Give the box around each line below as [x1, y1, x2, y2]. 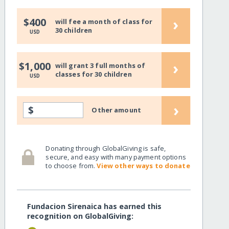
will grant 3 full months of [55, 60, 146, 70]
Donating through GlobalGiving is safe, [45, 143, 166, 153]
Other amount [91, 105, 141, 115]
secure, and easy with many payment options [45, 152, 186, 162]
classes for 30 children [55, 69, 132, 79]
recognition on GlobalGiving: [27, 211, 134, 221]
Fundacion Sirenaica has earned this [27, 201, 162, 212]
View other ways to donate [97, 161, 190, 170]
